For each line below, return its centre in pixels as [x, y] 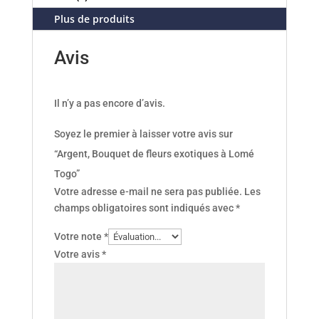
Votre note [79, 236]
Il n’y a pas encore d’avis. [109, 103]
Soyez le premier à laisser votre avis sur [143, 134]
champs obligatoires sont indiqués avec [145, 208]
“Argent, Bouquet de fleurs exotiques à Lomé [154, 153]
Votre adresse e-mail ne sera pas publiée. [148, 191]
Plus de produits [94, 19]
